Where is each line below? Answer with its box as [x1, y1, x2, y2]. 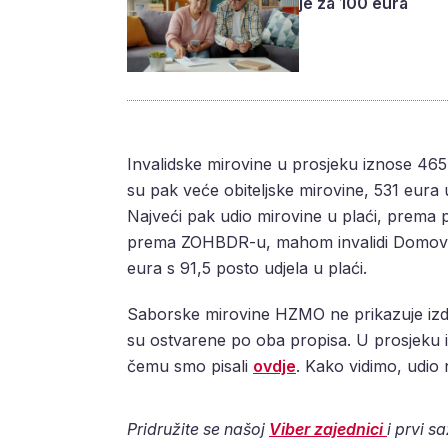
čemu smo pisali [127, 355, 253, 376]
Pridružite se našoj [127, 418, 269, 439]
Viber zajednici [269, 418, 387, 439]
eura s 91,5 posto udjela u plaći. [127, 257, 367, 278]
